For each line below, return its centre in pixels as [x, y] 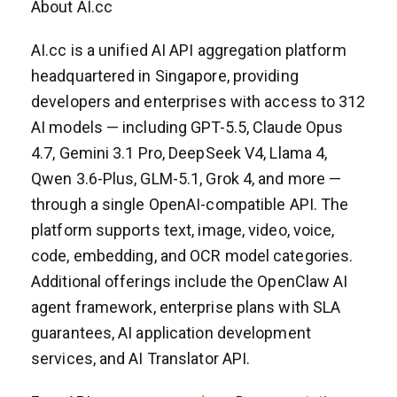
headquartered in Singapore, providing [165, 75]
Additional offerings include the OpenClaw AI [190, 281]
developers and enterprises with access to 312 [198, 101]
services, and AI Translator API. [141, 358]
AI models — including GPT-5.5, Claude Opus [187, 127]
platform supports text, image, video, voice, [183, 230]
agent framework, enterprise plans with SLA [186, 307]
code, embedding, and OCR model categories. [192, 255]
